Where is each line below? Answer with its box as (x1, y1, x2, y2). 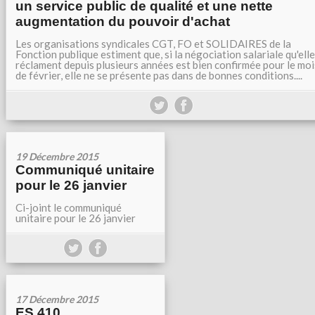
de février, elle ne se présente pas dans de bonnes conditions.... (15, 69, 302, 82)
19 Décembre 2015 (15, 150, 98, 162)
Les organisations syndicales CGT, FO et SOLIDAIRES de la (15, 37, 291, 50)
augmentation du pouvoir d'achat (15, 14, 230, 29)
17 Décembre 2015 (15, 293, 98, 305)
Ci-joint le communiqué (15, 201, 122, 214)
